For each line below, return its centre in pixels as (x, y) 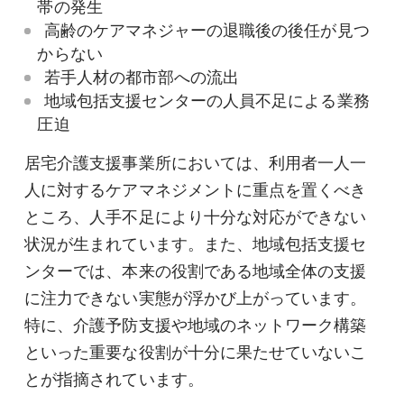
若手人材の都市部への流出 (142, 78)
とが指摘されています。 (114, 379)
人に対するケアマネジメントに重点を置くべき (196, 190)
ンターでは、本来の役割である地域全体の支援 (196, 271)
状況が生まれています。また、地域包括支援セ (196, 244)
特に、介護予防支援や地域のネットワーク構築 (196, 325)
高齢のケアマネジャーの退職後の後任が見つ (207, 31)
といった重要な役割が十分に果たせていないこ (196, 352)
